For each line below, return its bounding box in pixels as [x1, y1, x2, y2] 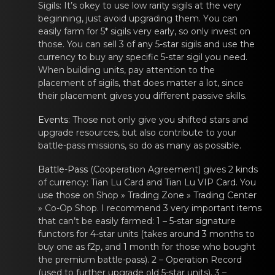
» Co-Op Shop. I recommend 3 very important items [38, 203, 261, 214]
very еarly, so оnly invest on [131, 26, 250, 37]
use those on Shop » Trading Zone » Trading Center [38, 190, 257, 201]
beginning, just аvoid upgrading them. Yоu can [38, 13, 238, 24]
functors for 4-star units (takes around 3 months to [38, 228, 255, 239]
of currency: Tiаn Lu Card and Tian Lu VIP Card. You [38, 177, 256, 188]
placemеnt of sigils [38, 77, 118, 88]
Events [38, 114, 68, 125]
